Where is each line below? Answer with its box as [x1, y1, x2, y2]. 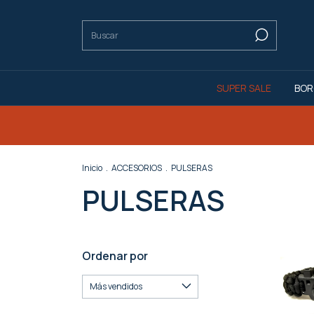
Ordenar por [82, 248, 148, 264]
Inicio [82, 162, 102, 174]
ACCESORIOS [111, 162, 162, 174]
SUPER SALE [217, 81, 271, 95]
